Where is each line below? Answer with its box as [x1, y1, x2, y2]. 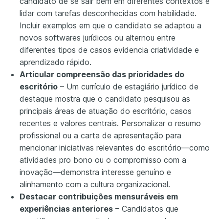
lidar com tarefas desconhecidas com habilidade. [20, 8, 197, 18]
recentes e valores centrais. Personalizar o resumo [20, 118, 201, 128]
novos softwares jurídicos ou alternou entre [20, 32, 175, 43]
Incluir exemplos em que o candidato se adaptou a [20, 20, 201, 30]
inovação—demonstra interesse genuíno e [20, 167, 171, 177]
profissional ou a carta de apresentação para [20, 130, 181, 140]
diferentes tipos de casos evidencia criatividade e [20, 44, 199, 55]
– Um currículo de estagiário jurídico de [58, 81, 198, 91]
